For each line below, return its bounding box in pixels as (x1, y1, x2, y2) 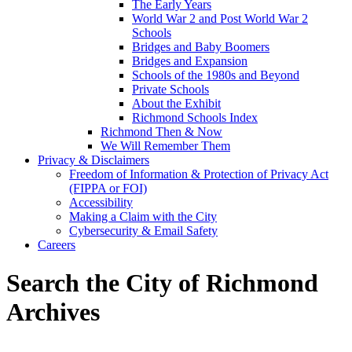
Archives (6, 298, 100, 327)
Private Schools (132, 82, 209, 96)
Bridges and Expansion (132, 53, 247, 68)
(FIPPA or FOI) (69, 181, 147, 195)
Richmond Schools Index (132, 110, 258, 124)
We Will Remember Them (101, 138, 230, 152)
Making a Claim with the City (69, 209, 217, 223)
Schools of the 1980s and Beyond (132, 68, 299, 82)
